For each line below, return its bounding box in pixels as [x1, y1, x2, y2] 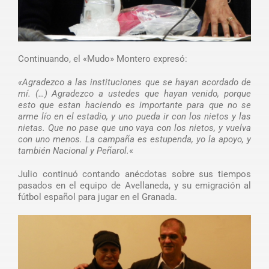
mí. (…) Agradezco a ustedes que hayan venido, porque [17, 88, 252, 100]
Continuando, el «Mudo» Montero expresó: [17, 53, 187, 65]
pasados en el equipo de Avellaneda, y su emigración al [17, 180, 252, 192]
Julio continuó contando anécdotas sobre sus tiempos [17, 169, 252, 180]
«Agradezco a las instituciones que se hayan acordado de [17, 77, 252, 88]
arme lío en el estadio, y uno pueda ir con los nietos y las [17, 111, 252, 122]
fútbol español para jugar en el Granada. [17, 192, 177, 203]
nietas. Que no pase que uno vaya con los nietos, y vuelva [17, 122, 252, 134]
